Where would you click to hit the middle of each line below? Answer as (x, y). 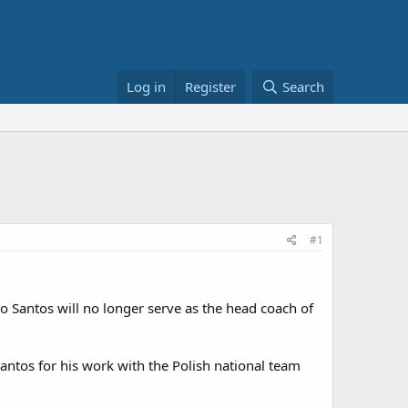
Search (303, 87)
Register (211, 87)
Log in (147, 87)
